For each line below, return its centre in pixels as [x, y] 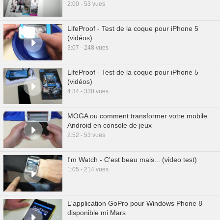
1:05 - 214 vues [88, 169]
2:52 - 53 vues [86, 135]
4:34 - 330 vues [88, 91]
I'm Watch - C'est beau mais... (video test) [132, 160]
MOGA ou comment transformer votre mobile [137, 116]
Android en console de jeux [110, 125]
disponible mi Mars [96, 213]
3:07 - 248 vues [88, 48]
